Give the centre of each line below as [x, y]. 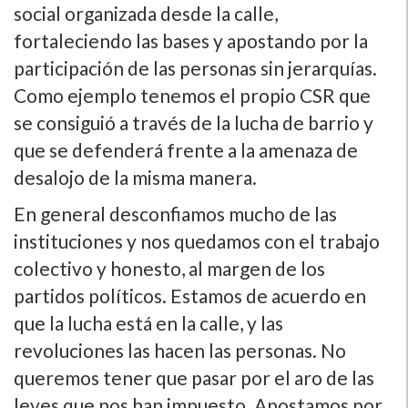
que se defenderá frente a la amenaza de [186, 150]
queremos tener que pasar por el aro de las [194, 378]
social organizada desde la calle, [146, 14]
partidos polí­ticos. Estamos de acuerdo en [190, 296]
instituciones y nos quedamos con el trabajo [197, 241]
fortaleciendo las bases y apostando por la [191, 41]
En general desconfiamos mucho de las [175, 214]
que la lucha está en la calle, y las [148, 323]
